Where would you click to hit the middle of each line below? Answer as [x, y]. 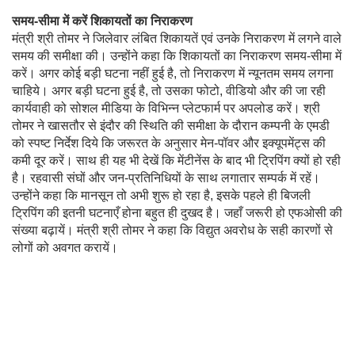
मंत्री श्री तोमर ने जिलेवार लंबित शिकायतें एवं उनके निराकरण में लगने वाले [177, 38]
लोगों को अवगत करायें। [65, 247]
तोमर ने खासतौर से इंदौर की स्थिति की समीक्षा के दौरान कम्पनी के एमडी [171, 125]
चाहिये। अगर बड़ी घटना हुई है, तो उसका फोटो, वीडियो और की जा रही [169, 90]
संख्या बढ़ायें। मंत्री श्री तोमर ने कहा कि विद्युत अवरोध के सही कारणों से [172, 230]
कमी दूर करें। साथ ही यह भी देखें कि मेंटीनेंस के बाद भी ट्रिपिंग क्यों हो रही [176, 160]
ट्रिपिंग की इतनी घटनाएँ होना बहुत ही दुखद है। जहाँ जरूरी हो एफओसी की [177, 212]
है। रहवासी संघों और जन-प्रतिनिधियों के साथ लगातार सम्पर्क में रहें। [166, 177]
